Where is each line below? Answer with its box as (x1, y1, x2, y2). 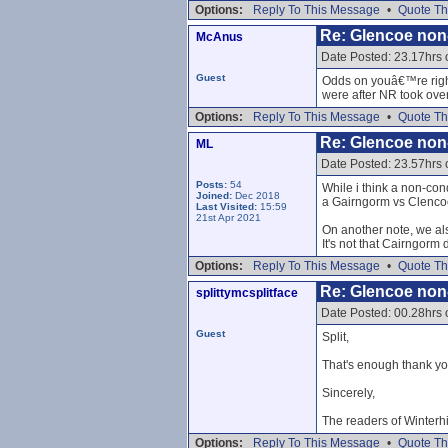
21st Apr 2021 (196, 212, 261, 223)
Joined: (196, 190, 232, 201)
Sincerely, (322, 386, 375, 400)
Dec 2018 (232, 190, 280, 201)
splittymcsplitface (196, 286, 298, 300)
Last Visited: (196, 201, 260, 212)
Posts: (196, 179, 227, 190)
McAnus (196, 30, 243, 44)
